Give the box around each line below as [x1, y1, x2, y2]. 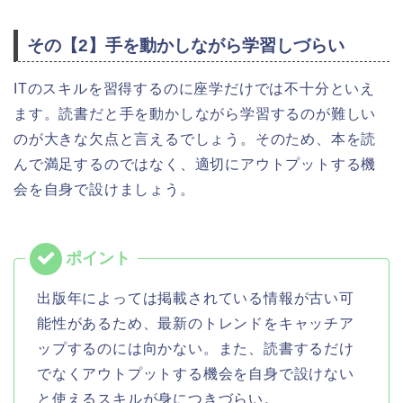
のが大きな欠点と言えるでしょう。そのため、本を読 [13, 130, 377, 147]
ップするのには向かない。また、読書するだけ [37, 340, 354, 356]
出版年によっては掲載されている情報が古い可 [37, 290, 354, 306]
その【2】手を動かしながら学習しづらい [27, 35, 345, 55]
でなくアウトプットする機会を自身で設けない [37, 365, 354, 381]
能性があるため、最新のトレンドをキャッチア [37, 315, 354, 331]
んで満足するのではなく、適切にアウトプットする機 [13, 156, 377, 172]
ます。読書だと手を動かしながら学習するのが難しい [13, 105, 377, 121]
